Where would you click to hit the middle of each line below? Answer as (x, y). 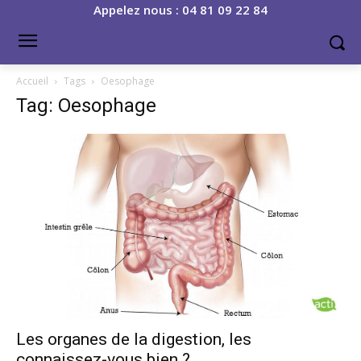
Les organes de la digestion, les (134, 339)
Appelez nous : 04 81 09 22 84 (180, 10)
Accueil (32, 81)
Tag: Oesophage (86, 106)
